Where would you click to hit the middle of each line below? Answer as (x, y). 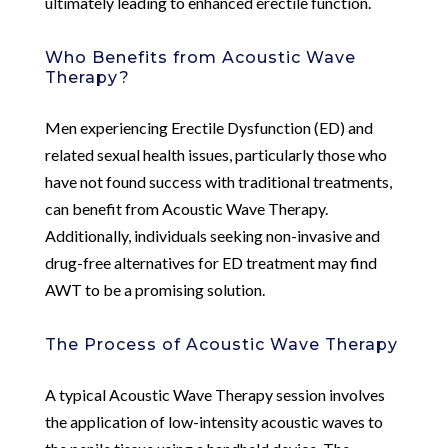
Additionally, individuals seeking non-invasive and (212, 235)
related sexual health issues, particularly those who (215, 154)
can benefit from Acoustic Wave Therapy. (186, 208)
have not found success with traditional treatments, (218, 181)
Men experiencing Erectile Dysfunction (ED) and (208, 127)
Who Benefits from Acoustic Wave (200, 57)
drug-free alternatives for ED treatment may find (210, 262)
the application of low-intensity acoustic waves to (213, 421)
